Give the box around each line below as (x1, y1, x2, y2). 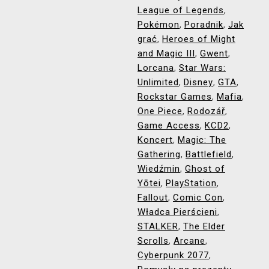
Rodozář (187, 106, 225, 116)
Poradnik (184, 19, 223, 30)
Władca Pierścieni (138, 207, 217, 217)
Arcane (174, 235, 205, 246)
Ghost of (185, 163, 225, 174)
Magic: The (178, 134, 226, 145)
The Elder (183, 221, 225, 232)
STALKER (138, 221, 178, 232)
